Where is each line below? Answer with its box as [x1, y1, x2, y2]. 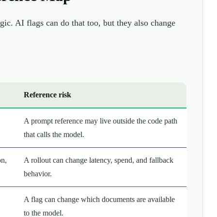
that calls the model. [24, 130, 84, 139]
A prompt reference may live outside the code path [24, 116, 177, 125]
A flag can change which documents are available [24, 195, 175, 203]
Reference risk [24, 90, 71, 99]
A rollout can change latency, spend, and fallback [24, 155, 173, 164]
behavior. [24, 169, 52, 178]
